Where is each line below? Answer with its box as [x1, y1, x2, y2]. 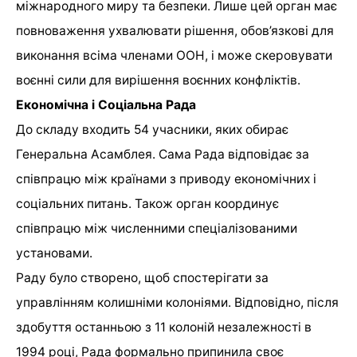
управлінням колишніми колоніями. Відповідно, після [16, 295, 339, 311]
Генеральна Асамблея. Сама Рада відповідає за [16, 147, 309, 163]
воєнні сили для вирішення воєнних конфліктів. [16, 73, 300, 88]
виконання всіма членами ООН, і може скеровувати [16, 48, 332, 64]
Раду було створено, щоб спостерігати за [16, 270, 269, 286]
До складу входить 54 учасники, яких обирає [16, 122, 288, 138]
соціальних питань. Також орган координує [16, 196, 279, 212]
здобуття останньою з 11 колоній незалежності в [16, 320, 312, 335]
